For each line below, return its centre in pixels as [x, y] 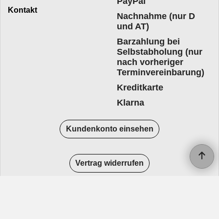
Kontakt [22, 10]
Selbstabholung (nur [160, 52]
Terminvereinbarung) [161, 72]
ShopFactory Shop [109, 214]
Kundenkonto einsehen [109, 129]
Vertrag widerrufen [109, 163]
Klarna [131, 103]
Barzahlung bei [148, 42]
